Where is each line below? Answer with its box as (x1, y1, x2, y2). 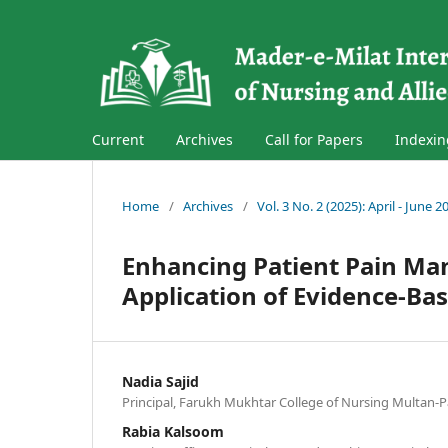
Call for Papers (265, 129, 363, 149)
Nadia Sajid (122, 371, 199, 391)
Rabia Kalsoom (122, 421, 224, 441)
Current (92, 129, 144, 149)
